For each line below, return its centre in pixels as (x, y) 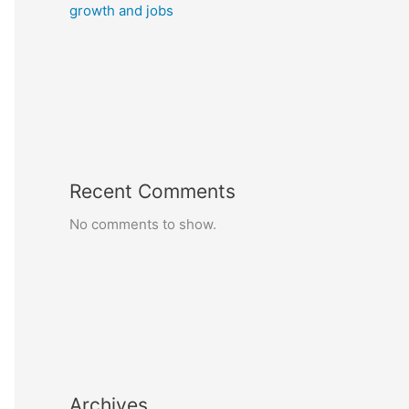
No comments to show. (143, 224)
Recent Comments (152, 191)
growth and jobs (121, 10)
